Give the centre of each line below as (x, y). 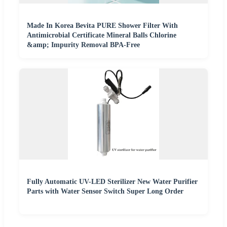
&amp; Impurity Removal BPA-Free (83, 45)
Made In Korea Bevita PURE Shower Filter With (102, 25)
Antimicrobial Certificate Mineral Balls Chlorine (102, 35)
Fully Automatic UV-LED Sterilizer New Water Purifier (112, 181)
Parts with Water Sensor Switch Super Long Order (105, 191)
